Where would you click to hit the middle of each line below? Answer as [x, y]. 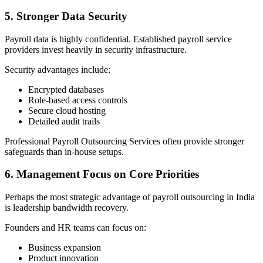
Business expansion [65, 248]
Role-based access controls [78, 100]
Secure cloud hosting [67, 110]
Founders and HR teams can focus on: [75, 228]
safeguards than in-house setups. [64, 151]
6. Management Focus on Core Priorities [102, 174]
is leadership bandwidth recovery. [67, 208]
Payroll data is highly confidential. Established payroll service [118, 39]
